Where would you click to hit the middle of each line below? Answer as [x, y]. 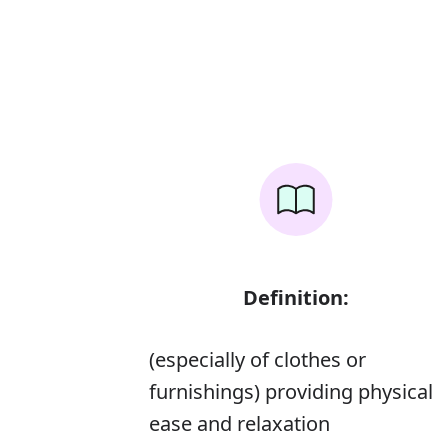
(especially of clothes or [257, 360]
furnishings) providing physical [291, 392]
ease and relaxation [239, 424]
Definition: [296, 298]
